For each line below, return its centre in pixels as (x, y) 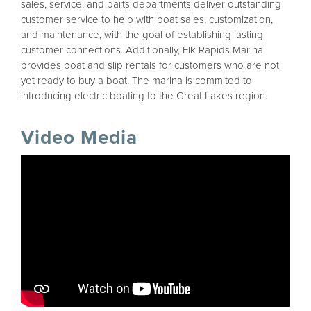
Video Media (79, 138)
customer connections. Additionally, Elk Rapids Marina (142, 50)
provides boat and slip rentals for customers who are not (150, 66)
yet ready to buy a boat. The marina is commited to (136, 81)
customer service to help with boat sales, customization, (147, 20)
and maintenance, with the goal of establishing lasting (142, 35)
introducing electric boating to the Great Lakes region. (144, 96)
